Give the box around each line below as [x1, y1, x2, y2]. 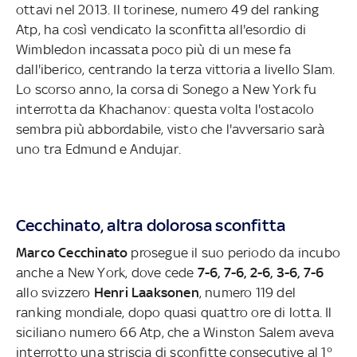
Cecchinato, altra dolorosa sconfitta [16, 214, 286, 235]
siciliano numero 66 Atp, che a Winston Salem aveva [16, 324, 334, 340]
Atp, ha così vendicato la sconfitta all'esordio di [16, 21, 306, 37]
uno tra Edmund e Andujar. [16, 140, 185, 157]
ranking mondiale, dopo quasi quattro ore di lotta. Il [16, 304, 332, 320]
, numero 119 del [198, 284, 296, 300]
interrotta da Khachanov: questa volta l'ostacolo [16, 100, 315, 117]
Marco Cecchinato [16, 244, 128, 261]
